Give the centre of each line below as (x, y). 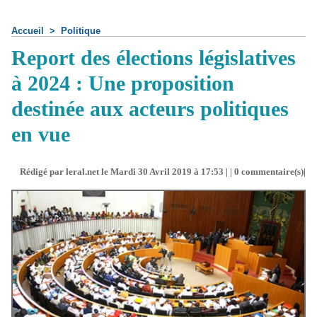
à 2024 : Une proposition (123, 83)
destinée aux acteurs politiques (150, 109)
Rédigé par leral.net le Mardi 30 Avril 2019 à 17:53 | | (127, 172)
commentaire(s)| (272, 172)
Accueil (28, 31)
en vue (41, 134)
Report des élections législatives (154, 58)
